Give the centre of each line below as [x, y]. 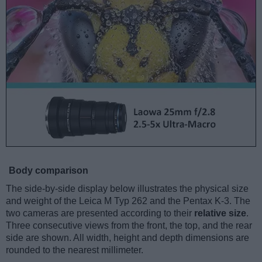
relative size [220, 213]
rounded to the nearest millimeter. [75, 250]
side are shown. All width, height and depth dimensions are [127, 238]
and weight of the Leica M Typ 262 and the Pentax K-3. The [128, 201]
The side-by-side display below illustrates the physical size [127, 189]
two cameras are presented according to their [100, 213]
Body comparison [49, 171]
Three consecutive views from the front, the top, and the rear [129, 226]
